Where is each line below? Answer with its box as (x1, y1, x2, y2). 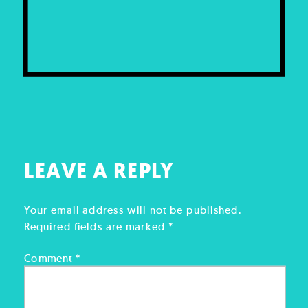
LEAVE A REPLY (24, 157, 174, 185)
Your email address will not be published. (24, 203, 242, 217)
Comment (24, 251, 76, 265)
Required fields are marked (24, 219, 168, 233)
